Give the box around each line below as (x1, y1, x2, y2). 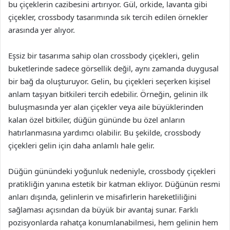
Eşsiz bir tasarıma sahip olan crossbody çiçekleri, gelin (8, 50, 199, 61)
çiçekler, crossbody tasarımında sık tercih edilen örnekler (8, 12, 208, 22)
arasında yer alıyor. (8, 25, 75, 35)
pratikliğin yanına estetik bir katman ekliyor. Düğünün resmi (8, 179, 220, 189)
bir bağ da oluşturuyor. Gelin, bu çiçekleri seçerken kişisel (8, 76, 210, 86)
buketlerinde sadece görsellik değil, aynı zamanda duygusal (8, 63, 219, 73)
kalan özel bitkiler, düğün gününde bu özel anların (8, 114, 185, 125)
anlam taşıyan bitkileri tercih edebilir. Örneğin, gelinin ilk (8, 89, 208, 99)
